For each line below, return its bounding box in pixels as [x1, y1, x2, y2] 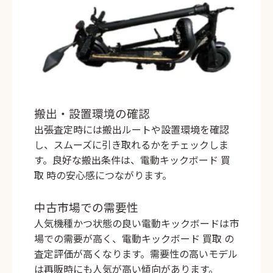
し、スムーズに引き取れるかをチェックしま [34, 137, 229, 152]
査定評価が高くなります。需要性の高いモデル [34, 246, 238, 261]
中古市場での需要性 [34, 199, 138, 216]
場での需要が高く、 [34, 231, 122, 246]
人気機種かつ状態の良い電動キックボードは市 [34, 216, 239, 231]
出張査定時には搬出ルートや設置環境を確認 [34, 122, 229, 137]
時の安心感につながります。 [44, 168, 172, 183]
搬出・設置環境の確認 [34, 105, 150, 122]
